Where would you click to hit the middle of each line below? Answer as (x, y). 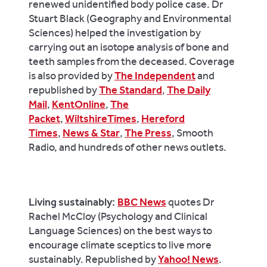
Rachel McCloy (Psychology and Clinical (118, 216)
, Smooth (193, 133)
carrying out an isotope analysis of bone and (129, 47)
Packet (44, 118)
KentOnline (79, 104)
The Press (148, 133)
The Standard (131, 90)
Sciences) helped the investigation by (115, 32)
